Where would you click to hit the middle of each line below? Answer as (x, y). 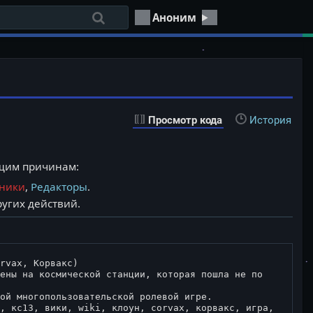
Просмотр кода (185, 120)
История (270, 120)
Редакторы (59, 187)
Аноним (175, 17)
